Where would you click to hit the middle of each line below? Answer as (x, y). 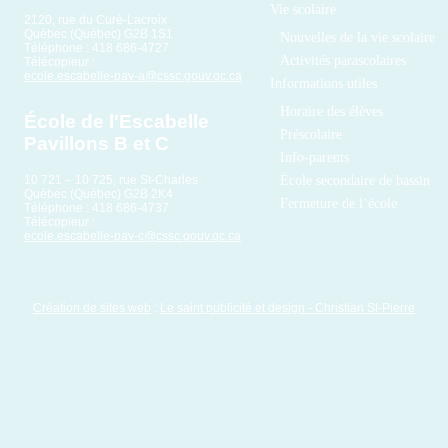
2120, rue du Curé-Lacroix (95, 20)
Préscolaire (311, 134)
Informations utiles (323, 83)
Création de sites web (92, 308)
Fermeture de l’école (338, 203)
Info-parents (314, 157)
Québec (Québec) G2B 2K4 (98, 194)
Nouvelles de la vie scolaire (357, 37)
